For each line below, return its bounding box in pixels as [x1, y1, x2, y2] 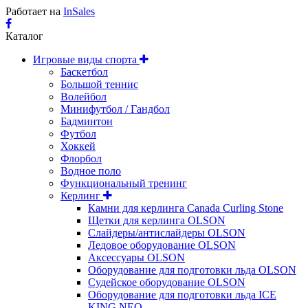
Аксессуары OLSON [88, 252, 185, 264]
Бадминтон [60, 115, 113, 128]
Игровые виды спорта [33, 54, 140, 66]
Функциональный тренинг [60, 177, 187, 190]
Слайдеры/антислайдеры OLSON [88, 227, 245, 239]
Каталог [5, 30, 43, 43]
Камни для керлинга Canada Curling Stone [88, 202, 283, 214]
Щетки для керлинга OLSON [88, 214, 225, 227]
